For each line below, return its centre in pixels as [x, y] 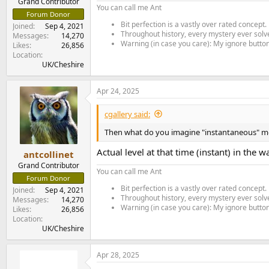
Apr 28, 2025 [118, 255]
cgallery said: [127, 114]
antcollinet [48, 154]
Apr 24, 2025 [118, 91]
